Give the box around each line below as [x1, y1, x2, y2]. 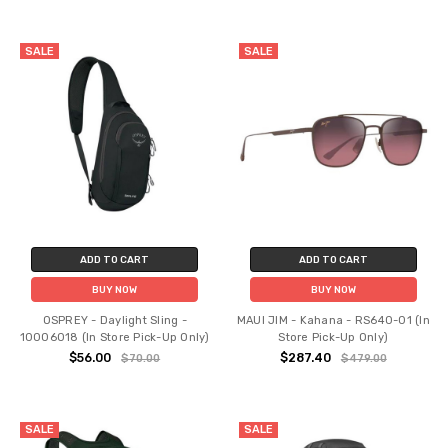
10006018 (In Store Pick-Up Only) [19, 330, 210, 344]
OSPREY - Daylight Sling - [42, 313, 187, 327]
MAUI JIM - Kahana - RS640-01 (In [236, 313, 430, 327]
